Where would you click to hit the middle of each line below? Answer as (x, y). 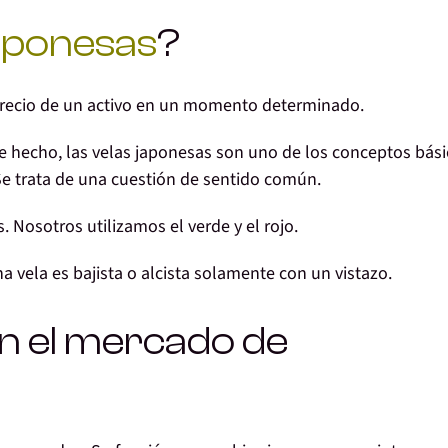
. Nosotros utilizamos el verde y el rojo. (151, 227)
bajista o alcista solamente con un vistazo (230, 274)
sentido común (260, 180)
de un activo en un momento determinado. (200, 106)
